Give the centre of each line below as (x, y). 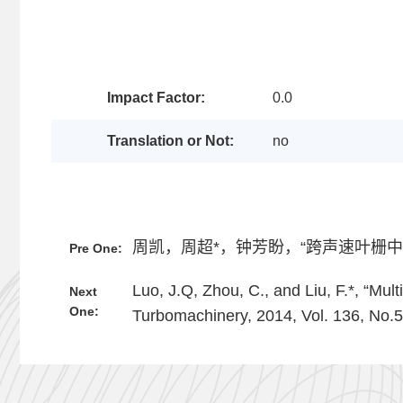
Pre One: (96, 248)
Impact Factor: (156, 98)
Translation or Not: (170, 141)
